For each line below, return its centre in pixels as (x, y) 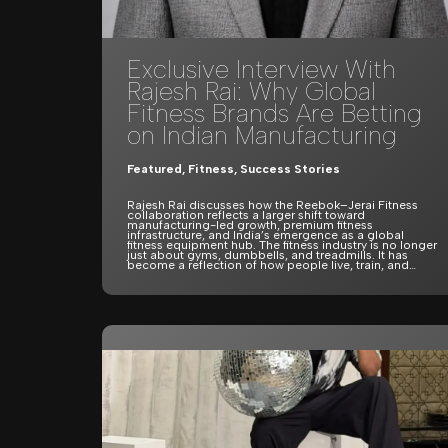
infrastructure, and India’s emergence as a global (265, 234)
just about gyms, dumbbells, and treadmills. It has (267, 254)
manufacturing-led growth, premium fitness (250, 224)
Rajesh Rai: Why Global (251, 90)
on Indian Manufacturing (262, 134)
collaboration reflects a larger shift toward (246, 214)
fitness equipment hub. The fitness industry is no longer (282, 244)
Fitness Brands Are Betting (274, 112)
